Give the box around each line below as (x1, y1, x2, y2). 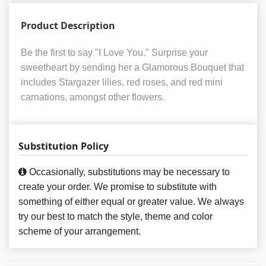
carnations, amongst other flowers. (21, 92, 164, 103)
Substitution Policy (18, 140, 109, 153)
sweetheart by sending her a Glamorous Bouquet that (21, 62, 244, 73)
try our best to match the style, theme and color (18, 211, 213, 222)
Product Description (21, 19, 115, 33)
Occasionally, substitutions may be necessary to (27, 167, 230, 178)
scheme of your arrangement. (18, 226, 141, 237)
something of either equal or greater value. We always (18, 197, 244, 207)
